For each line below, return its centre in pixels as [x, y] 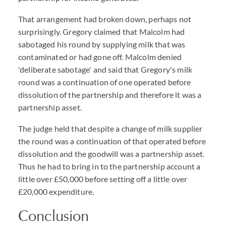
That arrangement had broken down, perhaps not [105, 19]
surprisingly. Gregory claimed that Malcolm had [102, 32]
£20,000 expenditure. [56, 191]
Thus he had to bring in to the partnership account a [109, 166]
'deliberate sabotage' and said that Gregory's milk [105, 69]
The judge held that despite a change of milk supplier [110, 128]
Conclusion [54, 216]
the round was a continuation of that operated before [112, 141]
